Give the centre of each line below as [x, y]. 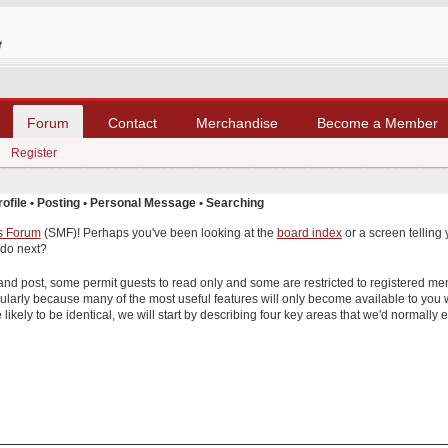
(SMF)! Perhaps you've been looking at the [158, 233]
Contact [132, 122]
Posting [58, 203]
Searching [235, 203]
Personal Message [143, 203]
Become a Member [377, 122]
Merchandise [237, 122]
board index [309, 233]
